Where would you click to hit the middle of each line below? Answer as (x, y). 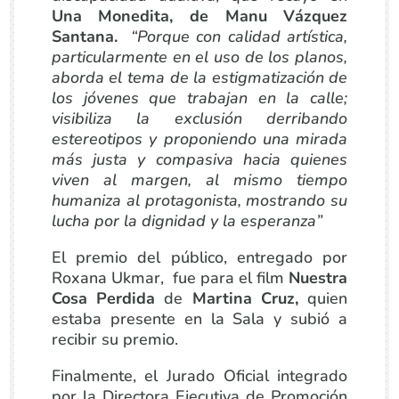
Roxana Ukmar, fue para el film (168, 278)
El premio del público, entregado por (199, 257)
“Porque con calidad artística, (239, 37)
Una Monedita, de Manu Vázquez (199, 16)
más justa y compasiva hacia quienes (199, 159)
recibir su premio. (114, 339)
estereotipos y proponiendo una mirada (199, 139)
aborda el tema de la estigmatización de (199, 77)
